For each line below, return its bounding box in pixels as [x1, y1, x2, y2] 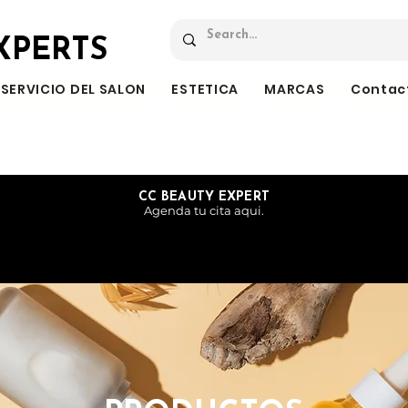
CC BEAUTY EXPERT [138, 190, 270, 205]
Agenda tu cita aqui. [143, 203, 264, 219]
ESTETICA [171, 80, 240, 98]
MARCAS [264, 80, 325, 98]
